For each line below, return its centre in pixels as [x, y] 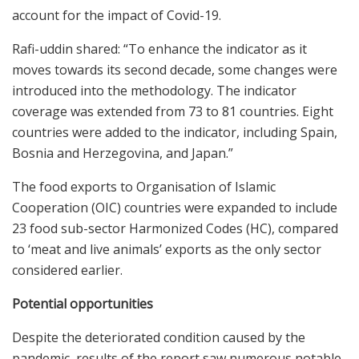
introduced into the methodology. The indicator [154, 91]
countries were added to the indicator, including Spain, [175, 133]
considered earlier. [67, 270]
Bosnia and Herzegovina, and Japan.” [123, 153]
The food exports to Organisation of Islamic [144, 187]
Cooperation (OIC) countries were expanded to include [175, 208]
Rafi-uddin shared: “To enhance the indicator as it [159, 49]
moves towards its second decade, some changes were [175, 70]
